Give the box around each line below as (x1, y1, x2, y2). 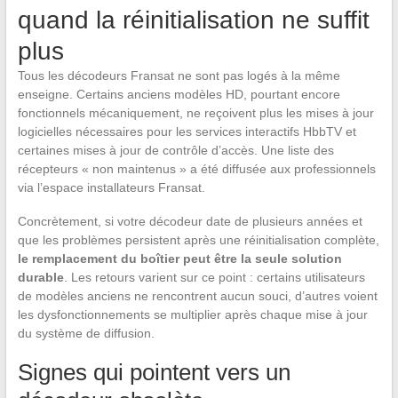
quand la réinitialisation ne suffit (17, 6, 370, 35)
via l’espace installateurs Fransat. (17, 180, 205, 195)
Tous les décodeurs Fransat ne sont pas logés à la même (17, 68, 340, 84)
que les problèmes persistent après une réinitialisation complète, (17, 233, 379, 248)
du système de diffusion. (17, 326, 155, 341)
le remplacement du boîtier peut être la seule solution (17, 251, 342, 267)
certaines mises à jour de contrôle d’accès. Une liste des (17, 143, 334, 158)
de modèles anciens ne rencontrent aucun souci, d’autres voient (17, 289, 378, 304)
